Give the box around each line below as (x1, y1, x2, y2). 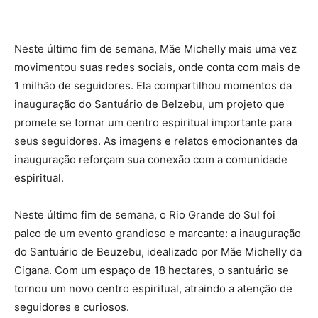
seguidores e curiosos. (14, 300, 129, 314)
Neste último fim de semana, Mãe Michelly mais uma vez (14, 42, 297, 56)
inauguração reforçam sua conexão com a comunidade (14, 153, 287, 167)
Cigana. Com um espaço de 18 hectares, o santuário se (14, 263, 289, 278)
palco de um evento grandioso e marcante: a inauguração (14, 226, 301, 241)
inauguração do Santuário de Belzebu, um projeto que (14, 97, 285, 111)
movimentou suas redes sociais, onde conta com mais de (14, 60, 300, 75)
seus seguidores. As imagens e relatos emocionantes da (14, 134, 297, 148)
